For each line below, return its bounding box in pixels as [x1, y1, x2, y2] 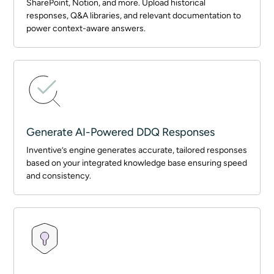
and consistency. [26, 171, 92, 181]
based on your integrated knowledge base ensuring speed [26, 158, 248, 168]
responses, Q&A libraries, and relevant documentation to [26, 10, 242, 21]
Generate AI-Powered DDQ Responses [26, 125, 215, 139]
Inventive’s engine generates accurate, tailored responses [26, 145, 248, 155]
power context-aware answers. [26, 23, 146, 34]
